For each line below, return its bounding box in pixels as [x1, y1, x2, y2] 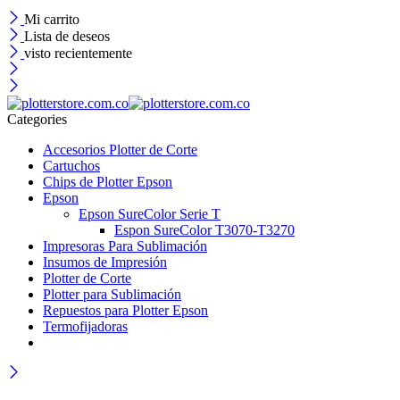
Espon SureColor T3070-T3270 [114, 222, 295, 237]
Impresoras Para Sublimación [43, 238, 207, 254]
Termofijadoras [43, 319, 128, 334]
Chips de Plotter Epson [43, 174, 172, 189]
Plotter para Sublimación [43, 287, 181, 302]
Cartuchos [43, 158, 100, 173]
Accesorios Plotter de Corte [43, 142, 197, 157]
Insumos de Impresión [43, 254, 167, 270]
